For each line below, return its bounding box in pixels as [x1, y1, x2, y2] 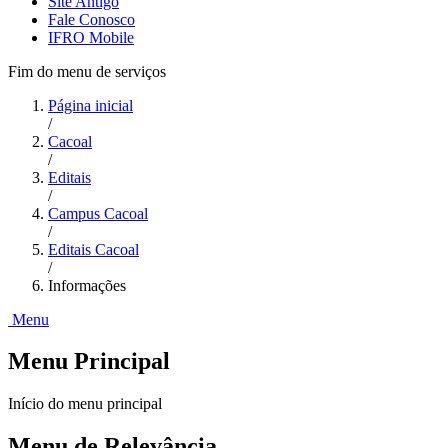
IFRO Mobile [48, 28, 134, 46]
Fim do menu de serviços [8, 62, 166, 80]
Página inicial [48, 96, 133, 114]
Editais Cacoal [48, 240, 139, 258]
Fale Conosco [48, 10, 135, 28]
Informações [48, 276, 126, 294]
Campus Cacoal [48, 204, 148, 222]
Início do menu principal [8, 395, 162, 413]
